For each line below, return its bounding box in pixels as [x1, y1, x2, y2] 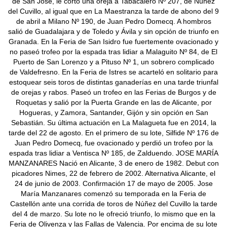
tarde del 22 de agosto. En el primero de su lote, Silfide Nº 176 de [8, 128, 219, 137]
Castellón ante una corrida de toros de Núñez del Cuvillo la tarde [10, 199, 217, 208]
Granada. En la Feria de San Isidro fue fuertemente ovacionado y [9, 37, 218, 46]
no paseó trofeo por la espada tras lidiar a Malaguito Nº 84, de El [10, 47, 217, 56]
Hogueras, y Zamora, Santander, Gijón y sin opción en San [19, 108, 208, 117]
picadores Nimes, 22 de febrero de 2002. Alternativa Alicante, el [12, 169, 215, 177]
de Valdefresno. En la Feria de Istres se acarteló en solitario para [9, 67, 218, 76]
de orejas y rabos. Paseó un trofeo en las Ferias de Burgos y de [11, 88, 216, 96]
